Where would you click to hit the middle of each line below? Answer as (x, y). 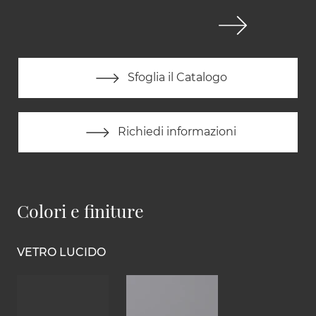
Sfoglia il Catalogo (176, 78)
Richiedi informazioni (176, 132)
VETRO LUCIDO (61, 253)
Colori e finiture (80, 211)
